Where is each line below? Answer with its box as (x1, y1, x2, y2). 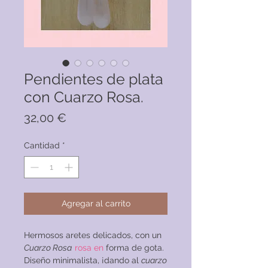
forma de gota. (103, 243, 164, 253)
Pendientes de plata (24, 70, 163, 89)
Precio (66, 110, 100, 125)
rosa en (75, 243, 103, 253)
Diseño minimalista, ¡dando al (24, 255, 141, 266)
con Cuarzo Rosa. (24, 88, 144, 106)
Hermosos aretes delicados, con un (24, 230, 162, 240)
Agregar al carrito (61, 199, 130, 209)
